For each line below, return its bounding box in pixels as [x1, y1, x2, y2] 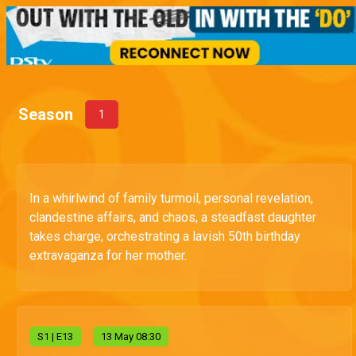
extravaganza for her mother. [29, 248, 187, 264]
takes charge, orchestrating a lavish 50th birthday [29, 229, 300, 245]
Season [18, 105, 73, 125]
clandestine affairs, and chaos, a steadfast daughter [29, 210, 316, 226]
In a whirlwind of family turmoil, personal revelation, [29, 191, 313, 207]
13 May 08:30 [101, 331, 161, 343]
